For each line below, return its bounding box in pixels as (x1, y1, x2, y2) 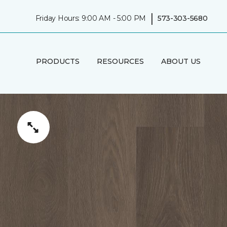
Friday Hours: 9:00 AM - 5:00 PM (35, 13, 146, 23)
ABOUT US (161, 56, 201, 66)
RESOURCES (96, 56, 144, 66)
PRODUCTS (35, 56, 80, 66)
